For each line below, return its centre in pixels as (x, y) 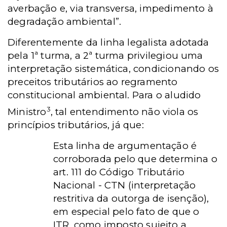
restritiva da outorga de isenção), (131, 198)
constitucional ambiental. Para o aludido (104, 95)
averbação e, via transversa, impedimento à (110, 9)
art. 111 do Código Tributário (119, 172)
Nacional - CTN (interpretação (125, 185)
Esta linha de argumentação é (125, 145)
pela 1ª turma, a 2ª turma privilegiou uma (105, 56)
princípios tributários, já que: (76, 125)
